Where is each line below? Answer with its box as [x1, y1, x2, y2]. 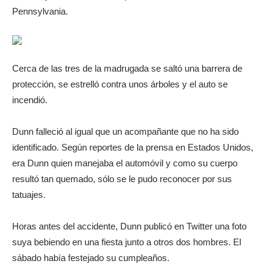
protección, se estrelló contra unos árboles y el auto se [12, 79, 228, 89]
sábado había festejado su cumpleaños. [12, 253, 169, 263]
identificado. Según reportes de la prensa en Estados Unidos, [12, 142, 253, 152]
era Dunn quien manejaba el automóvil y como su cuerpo [12, 158, 237, 168]
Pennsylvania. [12, 6, 68, 16]
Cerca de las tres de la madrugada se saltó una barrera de [12, 63, 242, 73]
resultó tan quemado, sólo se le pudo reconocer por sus [12, 174, 232, 184]
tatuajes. [12, 189, 46, 200]
